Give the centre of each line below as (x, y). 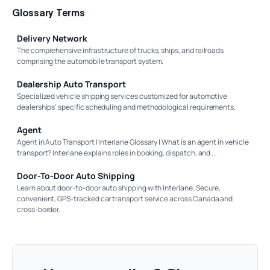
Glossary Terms (49, 12)
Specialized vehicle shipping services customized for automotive (122, 96)
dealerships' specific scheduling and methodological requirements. (127, 107)
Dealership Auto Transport (71, 84)
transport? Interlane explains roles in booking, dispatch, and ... (117, 152)
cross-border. (39, 209)
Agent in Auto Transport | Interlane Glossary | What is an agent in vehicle (133, 142)
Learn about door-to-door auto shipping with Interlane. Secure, (119, 187)
